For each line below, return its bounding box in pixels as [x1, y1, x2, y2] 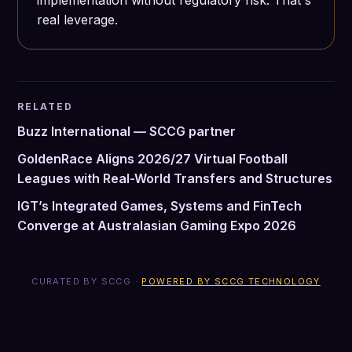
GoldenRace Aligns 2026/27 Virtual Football [17, 151, 288, 167]
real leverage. [37, 12, 118, 28]
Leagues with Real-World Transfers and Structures [17, 170, 332, 187]
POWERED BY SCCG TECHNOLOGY [141, 276, 321, 288]
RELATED [17, 101, 73, 113]
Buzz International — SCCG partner [17, 123, 236, 140]
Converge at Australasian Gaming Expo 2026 [17, 218, 296, 234]
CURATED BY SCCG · [31, 276, 142, 288]
